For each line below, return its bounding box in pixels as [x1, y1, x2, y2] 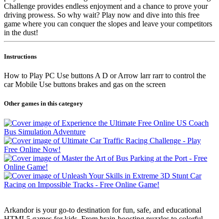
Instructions [4, 53, 37, 61]
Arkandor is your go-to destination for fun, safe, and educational [4, 205, 201, 214]
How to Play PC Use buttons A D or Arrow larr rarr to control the [4, 71, 206, 80]
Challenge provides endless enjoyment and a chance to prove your [4, 1, 208, 10]
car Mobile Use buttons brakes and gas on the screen [4, 80, 166, 89]
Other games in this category [4, 100, 83, 108]
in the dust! [4, 28, 38, 37]
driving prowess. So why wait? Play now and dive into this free [4, 10, 199, 19]
